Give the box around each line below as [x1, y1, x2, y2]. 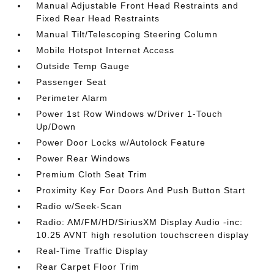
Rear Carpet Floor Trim [36, 262, 140, 272]
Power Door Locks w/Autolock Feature [36, 138, 206, 147]
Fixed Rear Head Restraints [36, 13, 160, 23]
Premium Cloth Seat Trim [36, 169, 148, 179]
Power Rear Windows [36, 154, 131, 163]
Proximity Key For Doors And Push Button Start [36, 185, 246, 195]
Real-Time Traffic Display [36, 246, 149, 256]
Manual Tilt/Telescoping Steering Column [36, 29, 218, 39]
